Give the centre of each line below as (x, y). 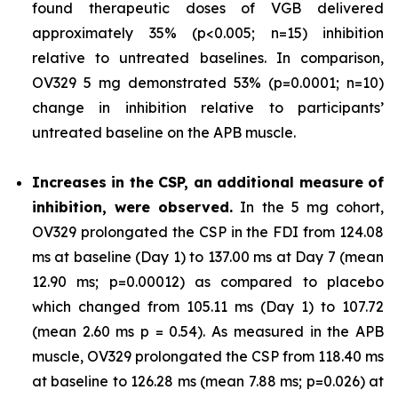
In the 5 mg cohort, (309, 207)
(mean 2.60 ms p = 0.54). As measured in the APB (208, 331)
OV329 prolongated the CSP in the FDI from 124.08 (208, 232)
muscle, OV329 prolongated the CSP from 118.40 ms (208, 356)
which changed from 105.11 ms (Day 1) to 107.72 (208, 306)
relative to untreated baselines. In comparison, (208, 58)
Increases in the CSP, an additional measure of (208, 182)
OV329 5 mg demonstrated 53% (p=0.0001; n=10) (208, 83)
